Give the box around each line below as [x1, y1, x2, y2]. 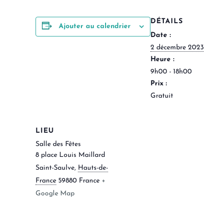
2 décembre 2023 [150, 43, 204, 51]
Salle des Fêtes [36, 140, 81, 148]
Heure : [150, 55, 175, 63]
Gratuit [150, 92, 173, 100]
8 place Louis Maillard [36, 151, 105, 159]
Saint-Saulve [36, 164, 74, 172]
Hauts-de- [78, 164, 108, 172]
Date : [150, 31, 171, 39]
